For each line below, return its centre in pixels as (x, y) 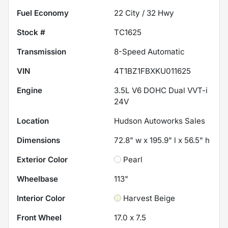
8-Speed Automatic (149, 51)
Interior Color (41, 198)
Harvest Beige (149, 198)
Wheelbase (37, 179)
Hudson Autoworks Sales (160, 121)
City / (135, 13)
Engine (30, 90)
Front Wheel (39, 217)
